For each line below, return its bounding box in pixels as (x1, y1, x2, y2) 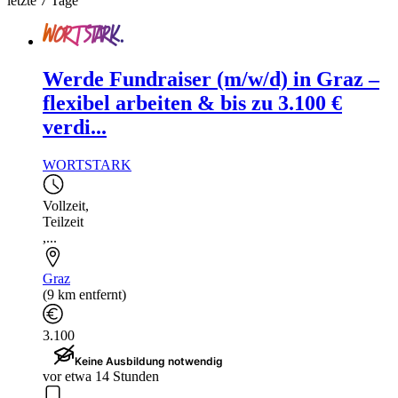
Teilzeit (43, 213, 84, 229)
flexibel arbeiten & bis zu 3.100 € (43, 91, 342, 115)
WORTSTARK (43, 156, 131, 172)
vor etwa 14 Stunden (43, 368, 159, 384)
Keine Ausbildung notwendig (75, 354, 223, 368)
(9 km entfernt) (43, 286, 126, 302)
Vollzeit (43, 197, 85, 213)
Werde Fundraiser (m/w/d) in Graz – (43, 67, 379, 91)
